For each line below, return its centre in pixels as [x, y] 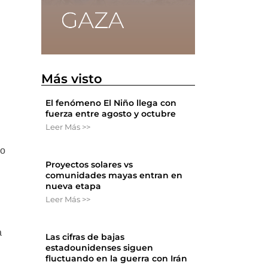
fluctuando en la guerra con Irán [117, 259]
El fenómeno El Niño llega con [111, 103]
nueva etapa [74, 186]
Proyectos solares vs [89, 165]
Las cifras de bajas [85, 237]
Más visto [72, 79]
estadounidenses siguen [100, 248]
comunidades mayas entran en [114, 176]
